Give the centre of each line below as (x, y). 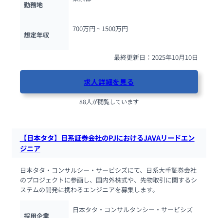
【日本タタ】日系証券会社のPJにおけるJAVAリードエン (107, 137)
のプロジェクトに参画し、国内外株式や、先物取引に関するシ (108, 180)
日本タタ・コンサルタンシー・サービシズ (132, 209)
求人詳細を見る (109, 81)
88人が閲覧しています (109, 102)
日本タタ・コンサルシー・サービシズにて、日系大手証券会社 (108, 170)
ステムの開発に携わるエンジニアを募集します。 (89, 190)
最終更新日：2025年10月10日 (156, 57)
